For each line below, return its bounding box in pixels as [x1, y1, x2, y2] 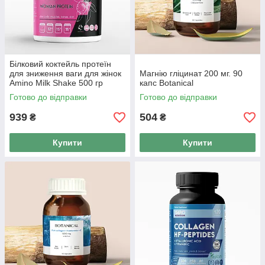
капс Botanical [140, 78, 193, 88]
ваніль [9, 88, 34, 98]
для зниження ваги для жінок [9, 69, 121, 79]
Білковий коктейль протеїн [9, 59, 111, 69]
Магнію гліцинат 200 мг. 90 [140, 69, 243, 79]
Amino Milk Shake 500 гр [9, 78, 103, 88]
